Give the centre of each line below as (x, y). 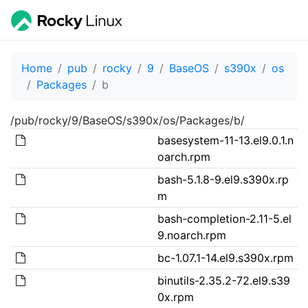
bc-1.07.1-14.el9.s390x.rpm (225, 257)
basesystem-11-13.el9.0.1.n (225, 140)
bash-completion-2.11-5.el (224, 218)
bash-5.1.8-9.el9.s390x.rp (223, 179)
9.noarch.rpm (191, 235)
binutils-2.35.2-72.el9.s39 (223, 280)
